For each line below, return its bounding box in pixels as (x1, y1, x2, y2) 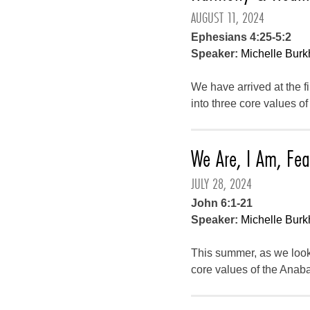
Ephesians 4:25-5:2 (191, 31, 292, 43)
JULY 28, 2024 (191, 174, 253, 194)
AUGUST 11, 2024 (191, 8, 265, 28)
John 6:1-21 (191, 197, 253, 209)
